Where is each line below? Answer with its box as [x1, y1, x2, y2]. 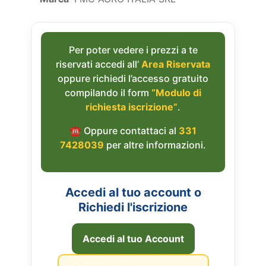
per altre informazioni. [104, 139, 206, 151]
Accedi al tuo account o [65, 185, 201, 200]
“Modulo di [151, 87, 201, 99]
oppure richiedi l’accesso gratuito [58, 72, 208, 85]
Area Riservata [141, 58, 210, 71]
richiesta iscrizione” [85, 101, 178, 113]
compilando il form [65, 87, 151, 99]
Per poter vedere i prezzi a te [68, 44, 198, 56]
